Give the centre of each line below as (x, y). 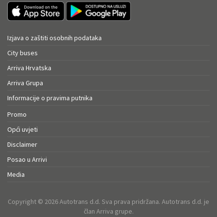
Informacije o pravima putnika (50, 98)
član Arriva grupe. (108, 211)
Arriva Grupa (25, 83)
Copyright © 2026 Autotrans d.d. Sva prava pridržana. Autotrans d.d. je (108, 202)
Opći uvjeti (23, 130)
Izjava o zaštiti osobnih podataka (54, 38)
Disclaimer (22, 145)
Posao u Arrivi (27, 160)
